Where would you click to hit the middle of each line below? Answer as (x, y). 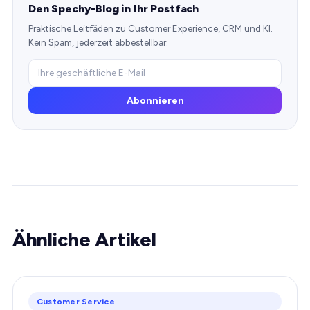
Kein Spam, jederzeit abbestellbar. (98, 42)
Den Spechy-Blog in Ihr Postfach (114, 8)
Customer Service (76, 301)
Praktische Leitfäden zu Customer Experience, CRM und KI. (151, 28)
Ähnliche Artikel (84, 239)
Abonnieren (155, 100)
